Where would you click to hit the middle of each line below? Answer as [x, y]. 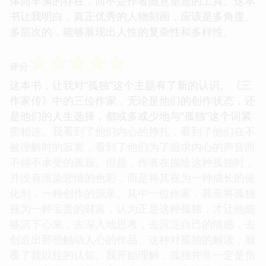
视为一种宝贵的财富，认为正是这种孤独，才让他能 [132, 208]
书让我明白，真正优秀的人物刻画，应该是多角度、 [132, 16]
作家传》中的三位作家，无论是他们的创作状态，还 [132, 100]
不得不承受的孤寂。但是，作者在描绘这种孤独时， [132, 162]
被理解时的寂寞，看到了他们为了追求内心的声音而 [132, 146]
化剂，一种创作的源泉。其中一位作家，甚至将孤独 [132, 193]
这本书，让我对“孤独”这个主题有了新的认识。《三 [131, 85]
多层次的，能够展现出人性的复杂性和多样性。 [122, 31]
